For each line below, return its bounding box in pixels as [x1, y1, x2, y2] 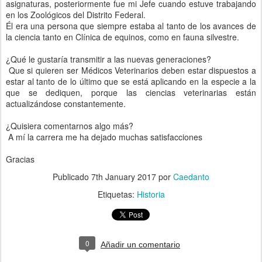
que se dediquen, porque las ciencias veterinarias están [6, 87, 256, 98]
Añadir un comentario [101, 240, 180, 249]
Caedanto [173, 171, 209, 182]
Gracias [6, 153, 35, 165]
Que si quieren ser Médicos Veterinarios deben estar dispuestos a [8, 64, 257, 76]
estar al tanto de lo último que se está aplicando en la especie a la [6, 75, 256, 87]
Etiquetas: [97, 188, 137, 200]
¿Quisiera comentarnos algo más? [6, 120, 133, 132]
